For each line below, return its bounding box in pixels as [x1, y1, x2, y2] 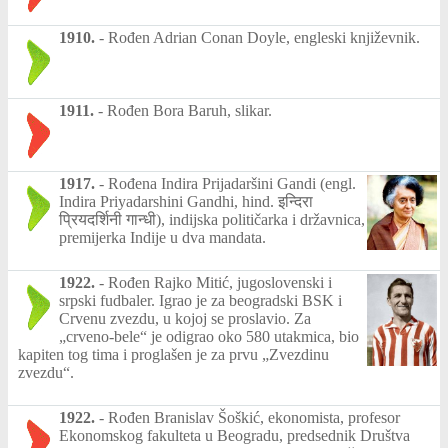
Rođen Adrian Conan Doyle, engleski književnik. [108, 28, 420, 46]
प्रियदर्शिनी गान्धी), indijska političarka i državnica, [59, 210, 365, 228]
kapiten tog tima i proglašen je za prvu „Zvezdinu [18, 345, 329, 363]
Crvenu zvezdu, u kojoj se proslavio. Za [59, 309, 311, 327]
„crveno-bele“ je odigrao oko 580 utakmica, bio [59, 327, 359, 345]
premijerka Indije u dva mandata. [59, 228, 266, 246]
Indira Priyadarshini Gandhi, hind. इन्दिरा [59, 192, 313, 210]
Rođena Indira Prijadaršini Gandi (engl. [108, 174, 356, 192]
